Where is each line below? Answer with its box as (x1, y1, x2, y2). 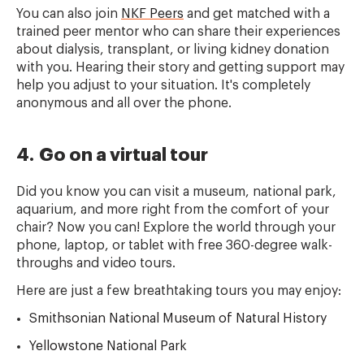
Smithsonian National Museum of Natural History (29, 312, 327, 325)
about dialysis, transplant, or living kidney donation (16, 43, 329, 56)
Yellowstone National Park (29, 340, 187, 353)
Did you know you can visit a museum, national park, (16, 185, 336, 198)
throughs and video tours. (16, 257, 175, 270)
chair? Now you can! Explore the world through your (16, 221, 336, 234)
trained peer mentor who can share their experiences (16, 25, 340, 38)
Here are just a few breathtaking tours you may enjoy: (16, 284, 344, 297)
